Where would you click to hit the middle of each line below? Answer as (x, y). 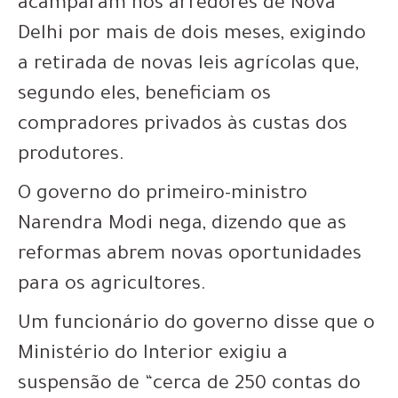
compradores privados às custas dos (183, 126)
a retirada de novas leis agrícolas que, (188, 66)
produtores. (71, 156)
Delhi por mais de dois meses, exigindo (192, 36)
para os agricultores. (112, 286)
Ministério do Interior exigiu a (153, 355)
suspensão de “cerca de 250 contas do (189, 386)
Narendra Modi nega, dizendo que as (182, 226)
